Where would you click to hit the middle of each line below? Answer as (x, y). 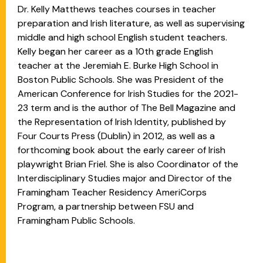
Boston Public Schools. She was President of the (121, 80)
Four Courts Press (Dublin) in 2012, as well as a (116, 136)
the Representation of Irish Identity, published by (122, 122)
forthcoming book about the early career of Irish (122, 150)
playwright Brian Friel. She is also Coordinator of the (128, 164)
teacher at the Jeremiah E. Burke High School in (118, 66)
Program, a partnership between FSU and (106, 207)
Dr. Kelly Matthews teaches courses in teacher (117, 9)
